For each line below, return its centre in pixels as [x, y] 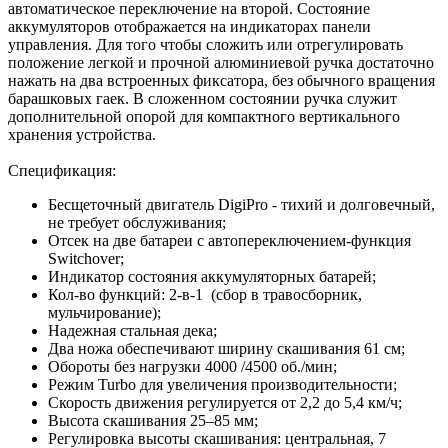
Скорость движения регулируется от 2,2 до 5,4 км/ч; [225, 403]
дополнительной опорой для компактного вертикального [204, 117]
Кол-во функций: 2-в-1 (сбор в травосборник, [205, 295]
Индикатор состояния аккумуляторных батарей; [212, 277]
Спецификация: [62, 171]
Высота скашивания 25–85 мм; [153, 421]
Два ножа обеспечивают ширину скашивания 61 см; [226, 349]
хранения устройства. [84, 135]
